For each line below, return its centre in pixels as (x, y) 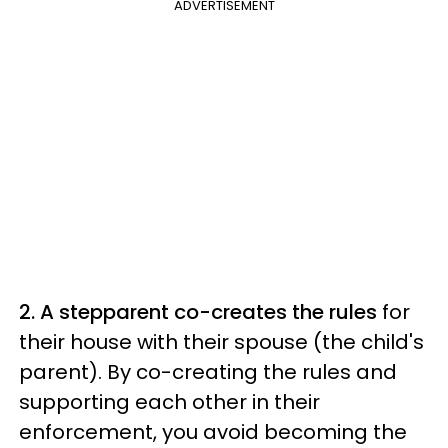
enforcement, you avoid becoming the (213, 431)
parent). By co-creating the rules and (208, 371)
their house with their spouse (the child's (221, 341)
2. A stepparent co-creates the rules (200, 311)
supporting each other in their (169, 401)
